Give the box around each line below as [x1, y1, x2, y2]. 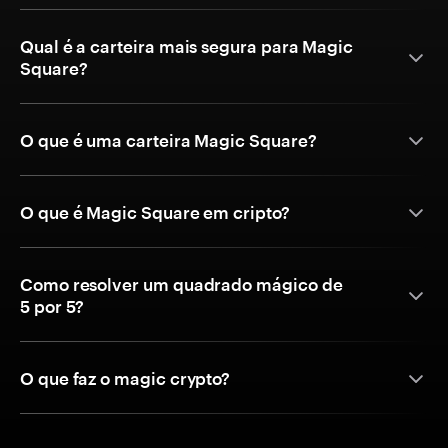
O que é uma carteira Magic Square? [20, 130, 317, 151]
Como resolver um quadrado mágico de [20, 274, 343, 295]
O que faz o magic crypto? [20, 368, 231, 389]
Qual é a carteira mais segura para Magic [20, 36, 354, 57]
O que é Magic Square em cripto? [20, 202, 290, 223]
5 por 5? [20, 296, 85, 317]
